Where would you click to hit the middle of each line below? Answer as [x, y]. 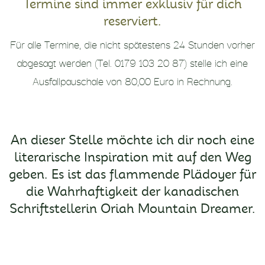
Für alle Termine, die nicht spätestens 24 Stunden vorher [132, 43]
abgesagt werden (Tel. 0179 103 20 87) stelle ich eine [132, 62]
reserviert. [132, 21]
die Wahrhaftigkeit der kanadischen [132, 192]
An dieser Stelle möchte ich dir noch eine [132, 140]
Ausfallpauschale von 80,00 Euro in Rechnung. [132, 80]
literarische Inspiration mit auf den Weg [132, 157]
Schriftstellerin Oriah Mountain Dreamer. [132, 209]
